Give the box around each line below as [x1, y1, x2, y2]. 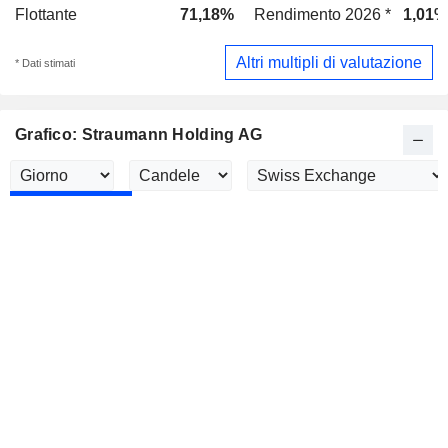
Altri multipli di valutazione [236, 53, 422, 71]
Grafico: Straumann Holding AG [15, 126, 263, 144]
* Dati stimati [15, 56, 75, 69]
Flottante [15, 6, 77, 23]
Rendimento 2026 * [254, 6, 391, 23]
